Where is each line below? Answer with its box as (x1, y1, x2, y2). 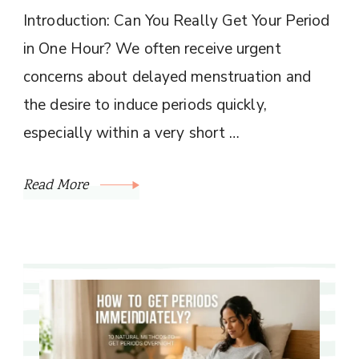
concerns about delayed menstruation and (23, 66, 311, 87)
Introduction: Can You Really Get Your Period (23, 10, 330, 31)
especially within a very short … (23, 122, 240, 143)
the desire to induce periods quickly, (23, 94, 267, 115)
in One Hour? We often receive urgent (23, 38, 281, 59)
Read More (23, 175, 92, 196)
